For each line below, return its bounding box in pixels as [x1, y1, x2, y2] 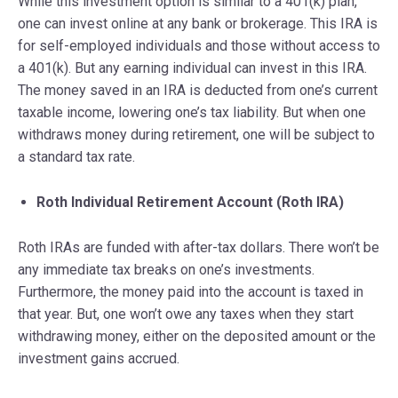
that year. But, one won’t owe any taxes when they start [18, 305, 354, 322]
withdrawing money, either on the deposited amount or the [18, 327, 376, 345]
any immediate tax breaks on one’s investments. [18, 260, 314, 278]
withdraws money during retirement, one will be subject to [18, 125, 375, 143]
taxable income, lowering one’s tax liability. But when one [18, 103, 366, 121]
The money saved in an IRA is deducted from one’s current [18, 81, 378, 99]
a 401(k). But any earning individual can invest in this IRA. [18, 59, 367, 76]
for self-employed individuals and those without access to [18, 36, 380, 54]
